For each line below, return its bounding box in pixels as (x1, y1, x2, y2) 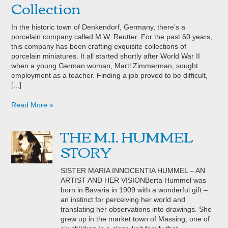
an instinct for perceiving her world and (61, 195, 186, 204)
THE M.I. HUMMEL (61, 122, 194, 149)
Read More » (11, 100, 54, 109)
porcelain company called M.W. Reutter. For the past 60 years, (11, 32, 213, 41)
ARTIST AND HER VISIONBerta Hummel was (61, 176, 207, 184)
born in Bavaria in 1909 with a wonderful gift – (61, 185, 208, 194)
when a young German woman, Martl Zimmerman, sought (11, 61, 198, 70)
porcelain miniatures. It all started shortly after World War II (11, 51, 201, 60)
